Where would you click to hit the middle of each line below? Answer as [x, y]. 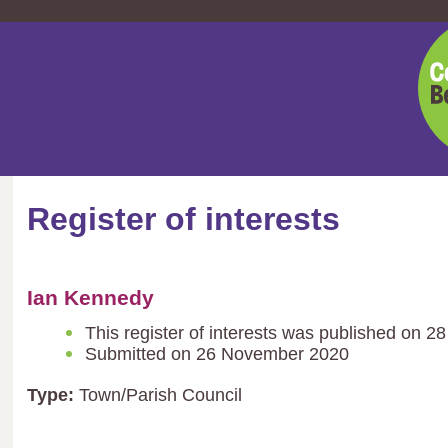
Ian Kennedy [91, 298]
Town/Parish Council [158, 395]
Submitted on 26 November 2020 [216, 354]
